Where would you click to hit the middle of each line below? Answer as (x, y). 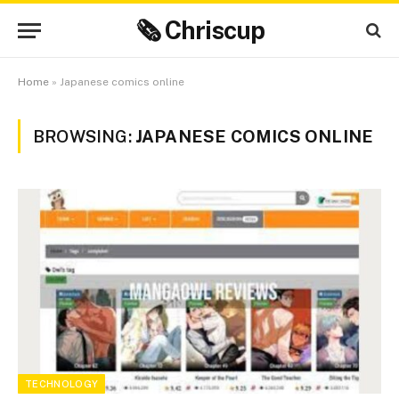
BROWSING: (84, 136)
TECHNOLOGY (62, 383)
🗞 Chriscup (199, 30)
